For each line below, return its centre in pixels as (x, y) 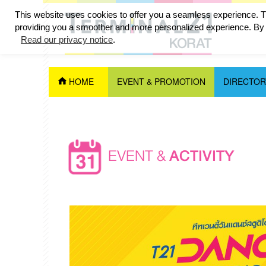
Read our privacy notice (67, 39)
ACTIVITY (202, 156)
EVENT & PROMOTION (161, 81)
